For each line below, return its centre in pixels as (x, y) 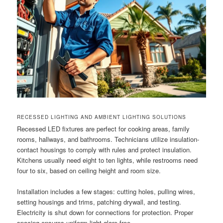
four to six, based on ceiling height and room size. (89, 170)
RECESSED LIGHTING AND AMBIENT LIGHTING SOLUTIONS (102, 117)
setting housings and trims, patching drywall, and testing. (99, 202)
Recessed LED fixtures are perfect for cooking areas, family (104, 128)
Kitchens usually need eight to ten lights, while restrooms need (108, 160)
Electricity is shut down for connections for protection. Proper (105, 213)
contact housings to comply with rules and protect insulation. (105, 149)
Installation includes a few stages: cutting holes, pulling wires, (106, 192)
